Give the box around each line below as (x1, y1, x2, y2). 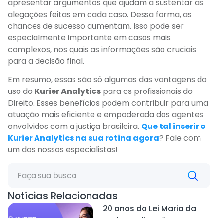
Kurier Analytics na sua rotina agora (8, 132, 159, 144)
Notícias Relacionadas (8, 189, 118, 203)
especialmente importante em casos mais (8, 32, 171, 43)
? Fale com (159, 132, 201, 144)
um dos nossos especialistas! (8, 144, 118, 156)
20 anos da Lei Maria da (102, 203, 196, 215)
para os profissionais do (101, 86, 193, 97)
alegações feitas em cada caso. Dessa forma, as (8, 8, 192, 20)
